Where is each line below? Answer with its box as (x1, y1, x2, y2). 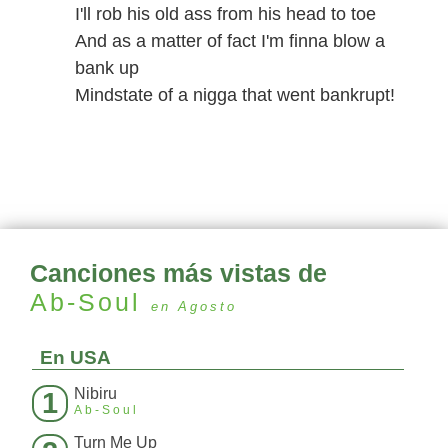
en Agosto (151, 299, 237, 315)
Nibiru (74, 385, 117, 403)
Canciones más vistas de (30, 259, 327, 288)
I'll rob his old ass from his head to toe (75, 4, 376, 24)
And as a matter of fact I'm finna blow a (75, 31, 385, 51)
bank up (75, 58, 139, 78)
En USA (40, 347, 111, 369)
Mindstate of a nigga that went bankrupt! (75, 85, 395, 105)
